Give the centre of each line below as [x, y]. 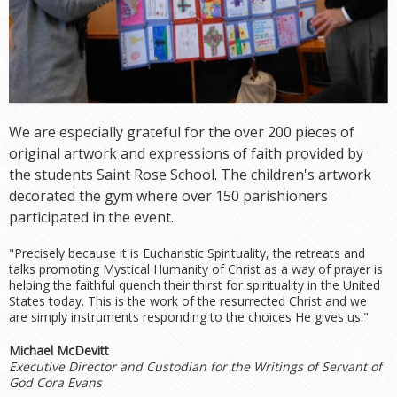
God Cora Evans [55, 383]
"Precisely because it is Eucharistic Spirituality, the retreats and [187, 253]
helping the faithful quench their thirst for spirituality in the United [195, 285]
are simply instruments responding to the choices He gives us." [189, 317]
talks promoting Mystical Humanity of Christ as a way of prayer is [196, 269]
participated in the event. [91, 218]
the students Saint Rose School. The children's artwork [190, 175]
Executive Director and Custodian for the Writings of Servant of [195, 367]
